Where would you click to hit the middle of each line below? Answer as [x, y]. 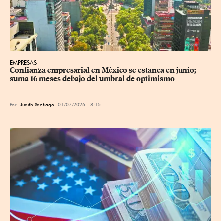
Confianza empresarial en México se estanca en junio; [104, 70]
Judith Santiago [37, 104]
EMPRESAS [23, 62]
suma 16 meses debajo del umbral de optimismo [92, 79]
